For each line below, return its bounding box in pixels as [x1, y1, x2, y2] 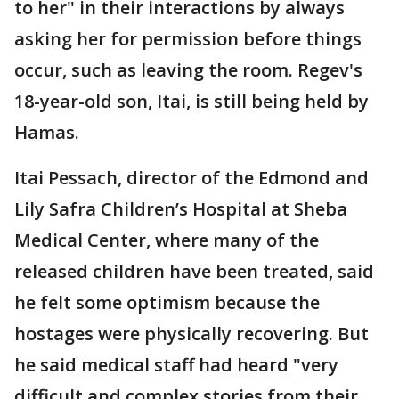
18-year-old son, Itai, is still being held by [14, 88, 369, 113]
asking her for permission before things [14, 26, 362, 51]
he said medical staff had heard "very [14, 352, 338, 377]
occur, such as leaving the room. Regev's [14, 57, 362, 82]
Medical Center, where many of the [14, 227, 319, 252]
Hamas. [14, 119, 79, 144]
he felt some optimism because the [14, 289, 320, 314]
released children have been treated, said [14, 258, 374, 283]
